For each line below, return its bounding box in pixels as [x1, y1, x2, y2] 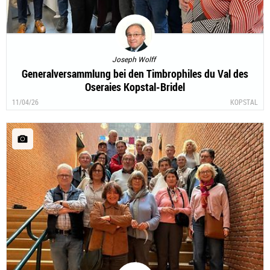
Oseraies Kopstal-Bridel [85, 79, 185, 94]
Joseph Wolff [111, 54, 155, 64]
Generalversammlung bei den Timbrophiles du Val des [22, 66, 248, 81]
